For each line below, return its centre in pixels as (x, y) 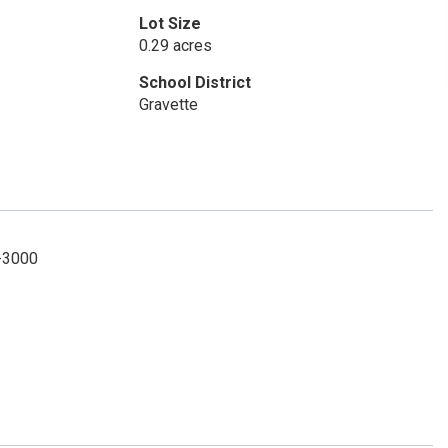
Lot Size (169, 23)
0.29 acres (175, 45)
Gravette (168, 104)
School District (194, 82)
